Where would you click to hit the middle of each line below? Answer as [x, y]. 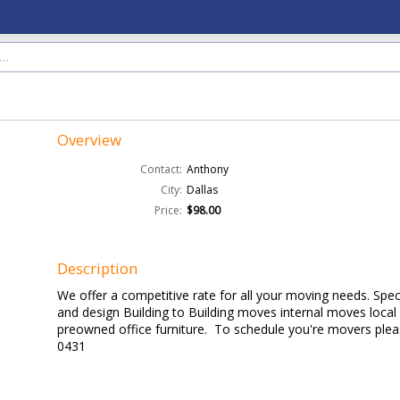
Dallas [203, 190]
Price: [169, 210]
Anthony [208, 169]
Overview [90, 140]
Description [98, 268]
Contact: [162, 169]
